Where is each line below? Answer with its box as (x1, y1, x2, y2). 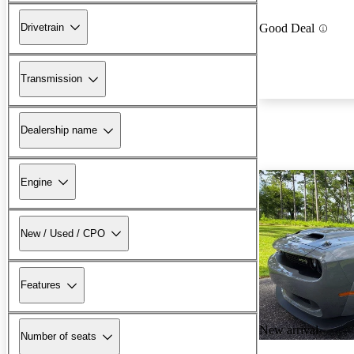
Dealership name (21, 124, 97, 137)
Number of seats (21, 330, 96, 343)
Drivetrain (21, 21, 64, 33)
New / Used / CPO (21, 227, 105, 239)
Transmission (21, 73, 82, 85)
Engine (21, 175, 52, 188)
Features (21, 279, 61, 292)
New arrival (259, 323, 318, 337)
